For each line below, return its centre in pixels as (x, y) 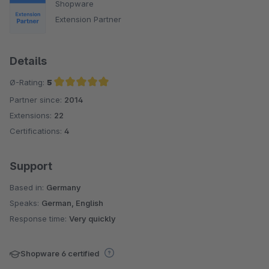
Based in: (28, 187)
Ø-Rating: (28, 82)
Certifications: (37, 131)
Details (28, 61)
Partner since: (37, 99)
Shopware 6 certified (61, 253)
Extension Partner (88, 19)
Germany (64, 187)
